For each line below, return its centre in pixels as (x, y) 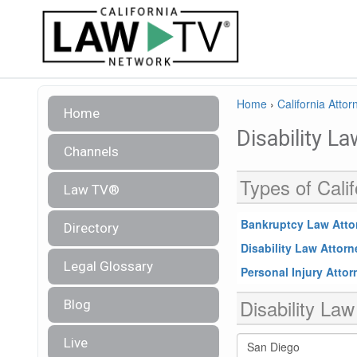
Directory (91, 228)
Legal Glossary (108, 266)
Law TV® (92, 190)
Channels (91, 151)
